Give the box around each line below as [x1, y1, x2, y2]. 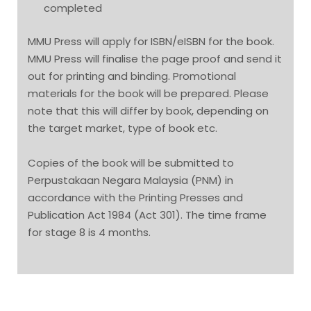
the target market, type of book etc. [28, 120, 217, 135]
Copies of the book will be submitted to [28, 155, 234, 171]
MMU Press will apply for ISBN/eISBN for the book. [28, 33, 274, 49]
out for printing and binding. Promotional [28, 68, 236, 83]
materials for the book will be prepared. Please [28, 85, 269, 101]
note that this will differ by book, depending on [28, 103, 269, 118]
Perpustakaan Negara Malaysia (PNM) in [28, 173, 233, 188]
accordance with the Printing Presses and [28, 190, 243, 205]
